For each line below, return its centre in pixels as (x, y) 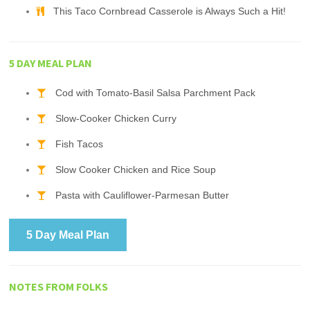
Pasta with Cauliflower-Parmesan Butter (143, 195)
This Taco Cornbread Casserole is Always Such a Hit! (170, 11)
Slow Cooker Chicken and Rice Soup (136, 170)
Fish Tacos (80, 144)
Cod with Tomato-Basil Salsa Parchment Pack (156, 93)
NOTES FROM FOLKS (59, 286)
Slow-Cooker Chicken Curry (116, 118)
